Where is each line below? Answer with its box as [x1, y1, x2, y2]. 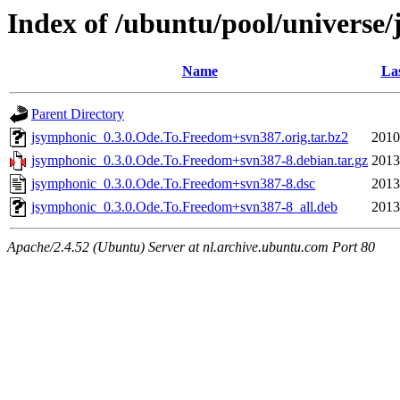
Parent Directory [31, 106, 124, 122]
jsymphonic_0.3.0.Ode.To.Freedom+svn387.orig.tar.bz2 [31, 129, 348, 146]
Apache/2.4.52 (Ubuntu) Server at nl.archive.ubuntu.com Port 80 [7, 239, 375, 255]
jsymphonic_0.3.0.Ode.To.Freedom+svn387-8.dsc [31, 176, 315, 192]
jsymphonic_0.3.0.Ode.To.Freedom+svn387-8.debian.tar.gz [31, 153, 368, 169]
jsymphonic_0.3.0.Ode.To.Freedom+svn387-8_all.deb [31, 199, 337, 215]
